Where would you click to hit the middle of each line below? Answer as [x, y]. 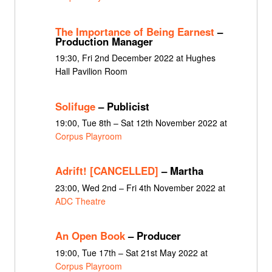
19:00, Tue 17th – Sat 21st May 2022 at [131, 252]
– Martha [181, 171]
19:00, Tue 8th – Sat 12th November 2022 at [141, 123]
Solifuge [75, 106]
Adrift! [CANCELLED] [107, 171]
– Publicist [122, 106]
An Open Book [90, 236]
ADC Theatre [80, 201]
